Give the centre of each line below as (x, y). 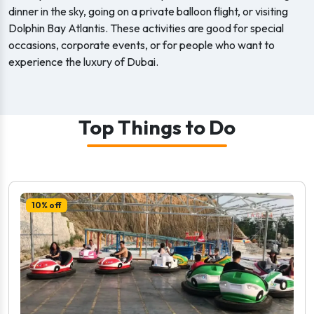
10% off (46, 205)
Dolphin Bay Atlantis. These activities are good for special (146, 28)
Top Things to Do (157, 127)
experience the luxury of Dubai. (83, 62)
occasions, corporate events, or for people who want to (142, 45)
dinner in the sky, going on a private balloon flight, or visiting (148, 11)
